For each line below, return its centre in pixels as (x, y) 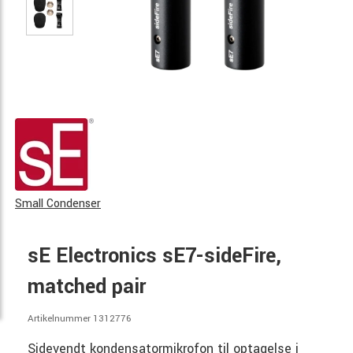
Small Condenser (58, 204)
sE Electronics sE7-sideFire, (154, 256)
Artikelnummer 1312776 (79, 319)
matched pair (87, 287)
